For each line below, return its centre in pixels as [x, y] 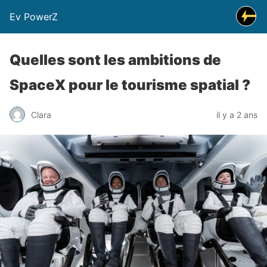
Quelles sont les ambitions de [115, 60]
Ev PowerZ [34, 17]
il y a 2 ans [237, 114]
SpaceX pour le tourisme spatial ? [130, 85]
